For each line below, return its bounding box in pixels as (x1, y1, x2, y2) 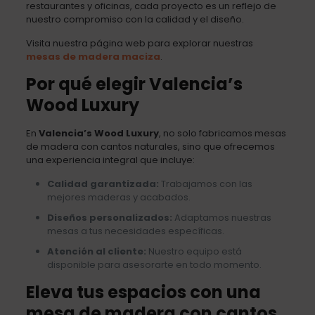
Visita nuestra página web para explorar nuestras (25, 36, 253, 50)
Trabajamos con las (158, 176, 252, 191)
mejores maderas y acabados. (46, 190, 191, 204)
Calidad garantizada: (46, 176, 159, 191)
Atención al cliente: (46, 244, 146, 258)
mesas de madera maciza (25, 49, 160, 63)
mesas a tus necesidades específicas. (46, 224, 224, 238)
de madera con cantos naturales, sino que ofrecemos (25, 139, 275, 153)
